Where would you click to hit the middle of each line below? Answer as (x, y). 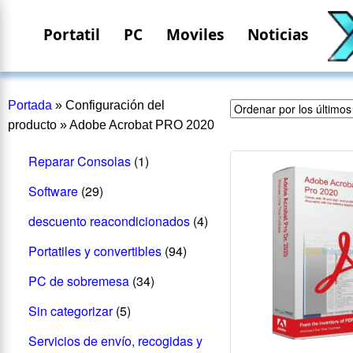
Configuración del (115, 105)
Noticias (278, 35)
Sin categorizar (70, 310)
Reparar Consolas (79, 161)
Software (53, 191)
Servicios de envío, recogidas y (115, 340)
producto (32, 125)
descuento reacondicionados (109, 221)
